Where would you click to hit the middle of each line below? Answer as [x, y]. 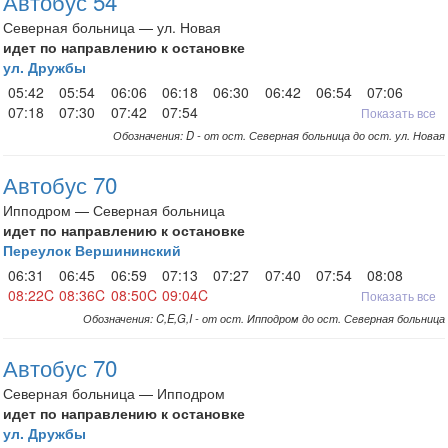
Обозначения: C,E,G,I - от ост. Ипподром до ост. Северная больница [264, 318]
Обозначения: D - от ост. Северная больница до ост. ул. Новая [279, 135]
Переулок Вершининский [92, 250]
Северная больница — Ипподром [114, 393]
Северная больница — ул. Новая [112, 27]
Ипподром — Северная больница [114, 210]
